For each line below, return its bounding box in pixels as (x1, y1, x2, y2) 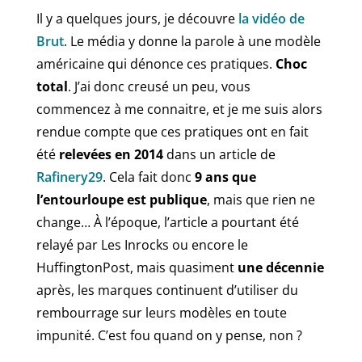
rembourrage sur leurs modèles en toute (36, 303, 287, 322)
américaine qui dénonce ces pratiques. (36, 54, 276, 73)
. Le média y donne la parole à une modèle (63, 32, 321, 50)
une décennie (237, 258, 324, 276)
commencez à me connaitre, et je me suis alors (36, 99, 322, 118)
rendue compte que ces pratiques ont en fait (36, 122, 309, 141)
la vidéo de (238, 9, 305, 27)
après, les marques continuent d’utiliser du (36, 280, 298, 299)
